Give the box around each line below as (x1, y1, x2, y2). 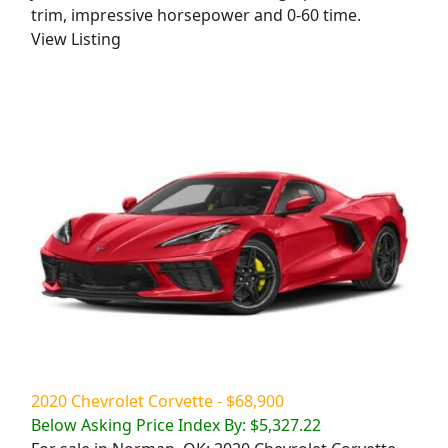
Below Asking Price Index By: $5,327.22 (31, 413, 321, 436)
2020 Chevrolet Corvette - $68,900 (31, 389, 284, 412)
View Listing (31, 28, 121, 51)
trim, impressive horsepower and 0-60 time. (31, 4, 361, 27)
